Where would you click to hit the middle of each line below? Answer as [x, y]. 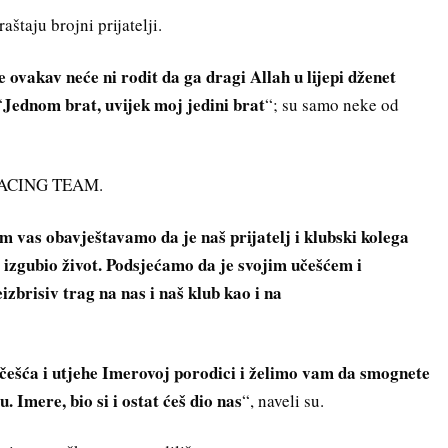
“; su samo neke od [332, 105]
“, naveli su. [283, 400]
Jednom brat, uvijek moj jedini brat [134, 105]
